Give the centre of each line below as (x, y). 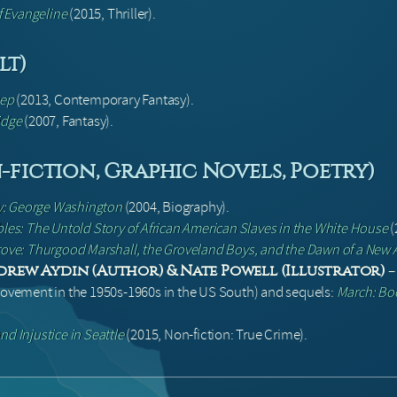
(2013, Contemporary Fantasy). (104, 100)
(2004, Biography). (176, 207)
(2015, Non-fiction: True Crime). (216, 335)
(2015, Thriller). (111, 14)
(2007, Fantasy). (68, 121)
